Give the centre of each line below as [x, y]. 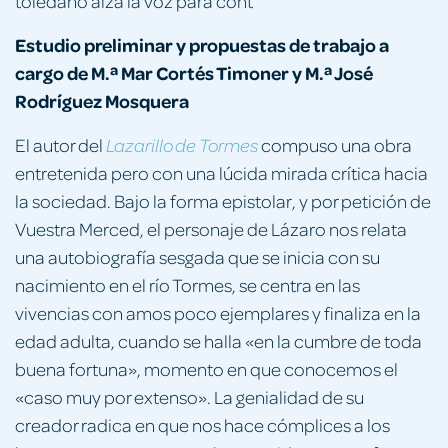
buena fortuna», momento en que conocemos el [206, 368]
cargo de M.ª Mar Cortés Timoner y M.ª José [194, 72]
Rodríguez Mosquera [102, 100]
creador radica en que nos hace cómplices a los [202, 424]
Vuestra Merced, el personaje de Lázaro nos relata [211, 228]
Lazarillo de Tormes [183, 144]
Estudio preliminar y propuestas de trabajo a [202, 44]
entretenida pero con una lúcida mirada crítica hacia [221, 172]
